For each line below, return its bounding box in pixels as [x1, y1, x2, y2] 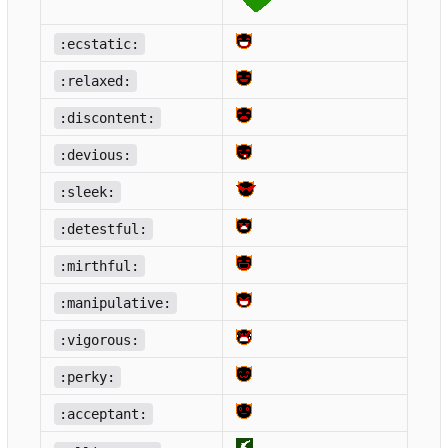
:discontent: [59, 109, 156, 126]
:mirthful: [59, 257, 140, 274]
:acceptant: [59, 405, 148, 422]
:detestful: [59, 220, 148, 237]
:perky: [59, 368, 116, 385]
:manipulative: [59, 294, 172, 311]
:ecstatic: [59, 35, 140, 52]
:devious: [59, 146, 132, 163]
